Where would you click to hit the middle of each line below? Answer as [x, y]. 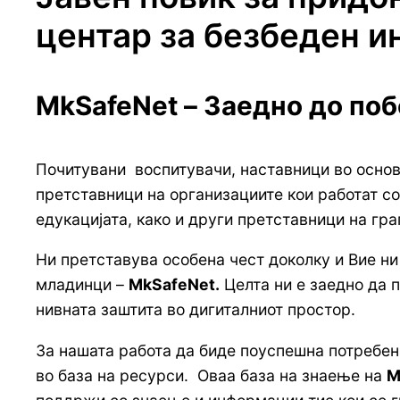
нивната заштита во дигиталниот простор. [196, 310]
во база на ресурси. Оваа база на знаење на [211, 375]
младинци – [82, 285]
